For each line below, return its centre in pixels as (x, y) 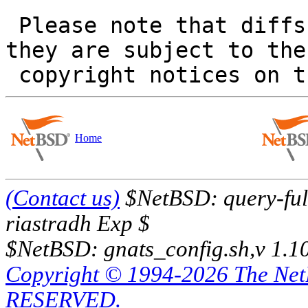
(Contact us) (63, 198)
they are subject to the (156, 51)
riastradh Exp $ (78, 224)
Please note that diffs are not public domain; (12, 26)
